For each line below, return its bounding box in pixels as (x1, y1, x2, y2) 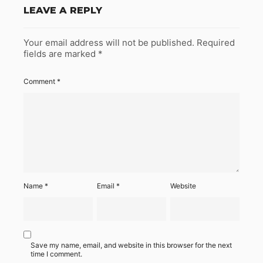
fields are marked (23, 48, 98, 60)
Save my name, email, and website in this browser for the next (31, 241, 232, 250)
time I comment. (31, 249, 82, 259)
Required (197, 37, 235, 49)
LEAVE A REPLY (23, 5, 102, 16)
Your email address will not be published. (23, 37, 194, 49)
